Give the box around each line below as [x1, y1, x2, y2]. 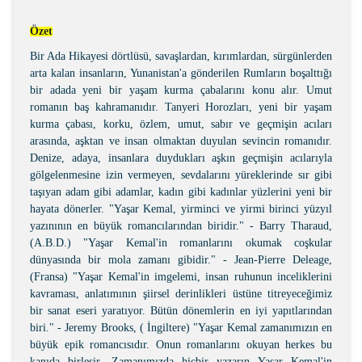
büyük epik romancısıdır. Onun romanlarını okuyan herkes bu [30, 339, 332, 351]
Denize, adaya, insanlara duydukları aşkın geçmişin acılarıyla [30, 152, 332, 164]
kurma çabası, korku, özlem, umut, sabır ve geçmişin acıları [30, 118, 332, 130]
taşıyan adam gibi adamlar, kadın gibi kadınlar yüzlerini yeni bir [30, 186, 332, 198]
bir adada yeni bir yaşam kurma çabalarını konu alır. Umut [30, 84, 332, 96]
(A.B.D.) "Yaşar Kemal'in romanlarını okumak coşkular [30, 237, 332, 249]
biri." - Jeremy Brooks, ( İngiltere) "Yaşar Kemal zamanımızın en [30, 322, 332, 334]
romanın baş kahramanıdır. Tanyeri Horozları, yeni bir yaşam [30, 101, 332, 113]
